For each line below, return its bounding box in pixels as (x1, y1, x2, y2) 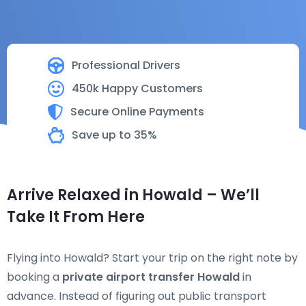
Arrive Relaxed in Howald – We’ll (7, 184, 260, 206)
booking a (7, 269, 62, 285)
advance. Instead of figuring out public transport (7, 288, 266, 304)
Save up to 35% (72, 127, 157, 143)
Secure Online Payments (70, 104, 204, 120)
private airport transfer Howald (62, 269, 240, 285)
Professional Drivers (72, 57, 180, 73)
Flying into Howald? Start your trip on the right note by (7, 250, 298, 266)
